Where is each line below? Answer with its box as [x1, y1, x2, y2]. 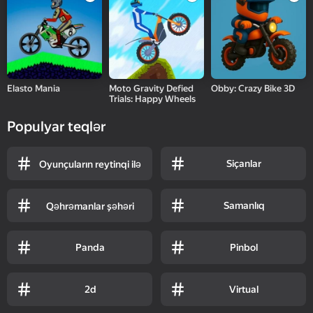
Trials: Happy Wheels [109, 93, 196, 104]
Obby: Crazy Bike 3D [211, 82, 296, 94]
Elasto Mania [7, 82, 60, 94]
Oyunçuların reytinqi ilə [39, 158, 142, 170]
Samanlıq [223, 199, 265, 211]
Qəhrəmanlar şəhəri [46, 200, 135, 212]
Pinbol [230, 241, 259, 253]
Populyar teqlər [7, 117, 106, 135]
